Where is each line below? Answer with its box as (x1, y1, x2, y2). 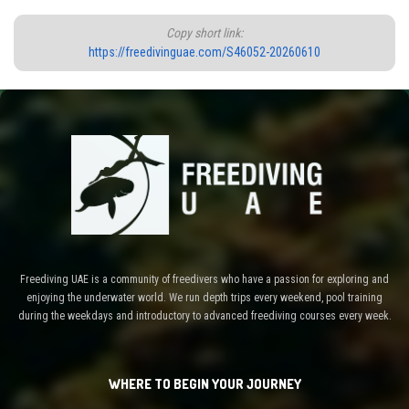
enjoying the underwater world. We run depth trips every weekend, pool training (26, 291, 383, 305)
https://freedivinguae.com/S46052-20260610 (89, 44, 320, 59)
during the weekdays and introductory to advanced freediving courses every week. (17, 309, 392, 323)
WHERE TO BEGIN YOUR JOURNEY (108, 376, 301, 393)
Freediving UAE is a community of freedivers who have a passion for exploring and (20, 273, 389, 287)
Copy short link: (166, 25, 243, 40)
